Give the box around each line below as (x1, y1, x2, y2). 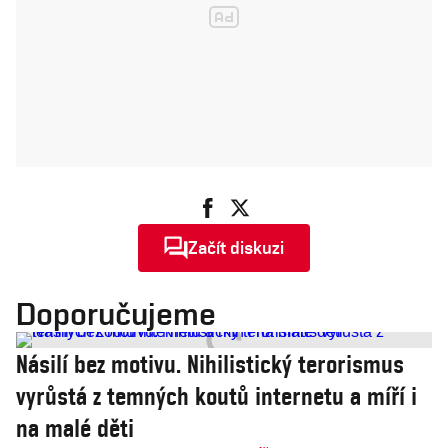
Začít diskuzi (188, 237, 284, 258)
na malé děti (16, 413, 134, 443)
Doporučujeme (16, 295, 216, 332)
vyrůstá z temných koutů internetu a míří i (16, 381, 417, 411)
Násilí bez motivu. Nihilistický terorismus (16, 349, 404, 379)
